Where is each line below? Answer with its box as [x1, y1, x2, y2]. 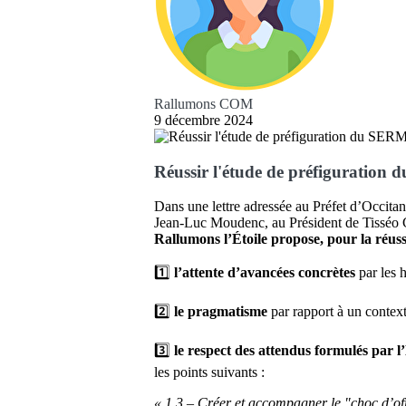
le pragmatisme [174, 304, 267, 320]
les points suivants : [154, 364, 265, 381]
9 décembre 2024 [154, 112, 253, 128]
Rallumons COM [154, 96, 253, 111]
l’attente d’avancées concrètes [174, 265, 355, 281]
